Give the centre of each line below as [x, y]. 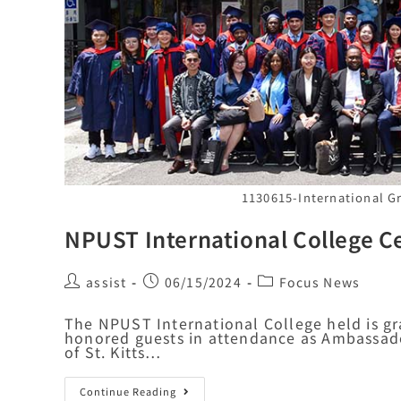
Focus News [320, 282]
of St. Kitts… [113, 352]
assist [107, 282]
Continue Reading [128, 392]
